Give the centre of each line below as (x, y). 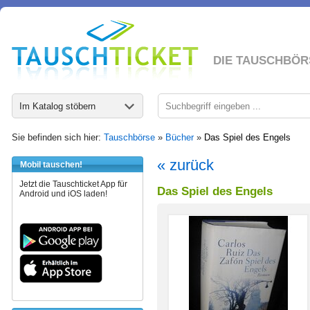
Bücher (180, 137)
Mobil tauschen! (51, 165)
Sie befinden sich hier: (58, 137)
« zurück (185, 165)
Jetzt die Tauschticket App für (73, 184)
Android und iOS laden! (63, 194)
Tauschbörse (129, 137)
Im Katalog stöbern (57, 106)
